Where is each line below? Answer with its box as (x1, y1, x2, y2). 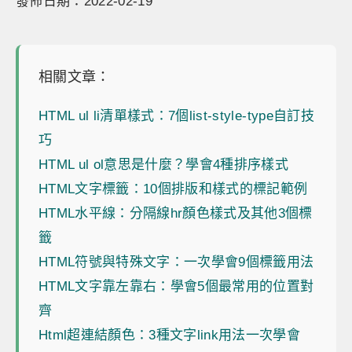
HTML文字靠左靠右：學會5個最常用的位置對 (38, 279, 314, 294)
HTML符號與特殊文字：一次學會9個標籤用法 (38, 255, 314, 269)
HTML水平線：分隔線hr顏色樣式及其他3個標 (38, 206, 313, 221)
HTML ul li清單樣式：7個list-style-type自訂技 (38, 108, 314, 123)
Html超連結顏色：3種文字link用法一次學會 (38, 328, 301, 343)
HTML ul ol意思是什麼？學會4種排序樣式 (38, 157, 289, 172)
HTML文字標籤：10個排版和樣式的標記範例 (38, 181, 308, 196)
